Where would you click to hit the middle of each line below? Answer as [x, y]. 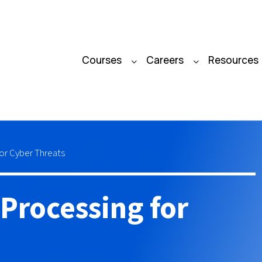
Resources [233, 60]
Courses [102, 60]
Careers [165, 60]
